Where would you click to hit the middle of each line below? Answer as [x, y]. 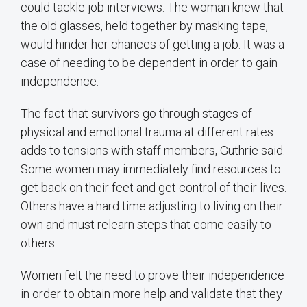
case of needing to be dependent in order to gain [149, 63]
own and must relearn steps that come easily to [146, 225]
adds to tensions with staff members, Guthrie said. [153, 151]
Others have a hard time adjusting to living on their [152, 206]
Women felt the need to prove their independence [152, 275]
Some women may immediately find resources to [151, 169]
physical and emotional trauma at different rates [147, 132]
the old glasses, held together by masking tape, [144, 26]
